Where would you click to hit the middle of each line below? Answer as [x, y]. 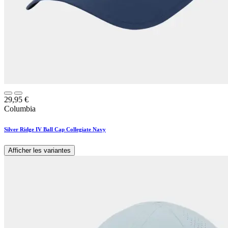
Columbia [20, 108]
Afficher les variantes [39, 150]
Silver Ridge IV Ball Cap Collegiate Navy [55, 129]
